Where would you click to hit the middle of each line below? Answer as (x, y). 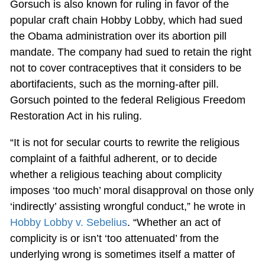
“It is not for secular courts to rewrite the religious (125, 142)
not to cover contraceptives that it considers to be (125, 68)
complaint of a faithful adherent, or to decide (113, 158)
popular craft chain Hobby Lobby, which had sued (126, 20)
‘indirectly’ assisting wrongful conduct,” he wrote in (127, 206)
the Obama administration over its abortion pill (118, 36)
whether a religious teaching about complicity (116, 174)
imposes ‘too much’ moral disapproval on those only (132, 190)
